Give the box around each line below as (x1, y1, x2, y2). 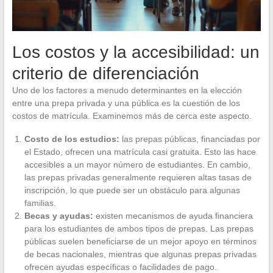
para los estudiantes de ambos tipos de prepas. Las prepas (24, 224, 253, 234)
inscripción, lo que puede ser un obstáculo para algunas (24, 185, 240, 196)
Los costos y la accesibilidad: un (12, 43, 260, 62)
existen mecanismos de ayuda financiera (93, 211, 253, 221)
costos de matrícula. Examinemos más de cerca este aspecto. (12, 111, 252, 121)
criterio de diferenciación (12, 64, 199, 83)
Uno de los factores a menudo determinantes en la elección (12, 85, 242, 96)
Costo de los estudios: (24, 134, 119, 144)
